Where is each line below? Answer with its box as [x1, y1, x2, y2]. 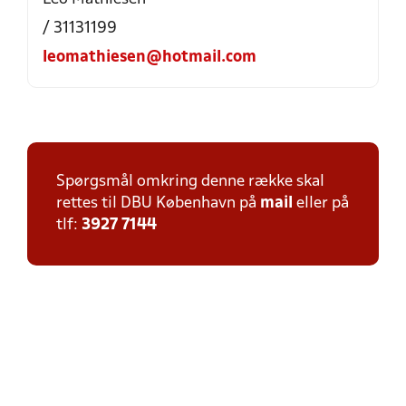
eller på [293, 196, 349, 211]
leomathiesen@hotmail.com [43, 50, 256, 65]
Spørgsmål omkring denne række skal [56, 174, 324, 189]
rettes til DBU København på [56, 196, 260, 211]
